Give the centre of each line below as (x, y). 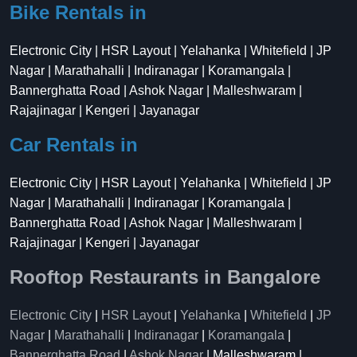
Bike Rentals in (78, 12)
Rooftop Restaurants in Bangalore (165, 277)
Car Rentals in (74, 145)
